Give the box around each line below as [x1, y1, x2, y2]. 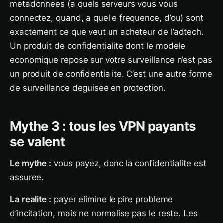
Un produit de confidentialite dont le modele [10, 41, 186, 51]
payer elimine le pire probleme [51, 194, 173, 204]
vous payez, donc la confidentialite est [51, 158, 206, 168]
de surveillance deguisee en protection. [10, 83, 166, 93]
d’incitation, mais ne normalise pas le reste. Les [10, 208, 198, 218]
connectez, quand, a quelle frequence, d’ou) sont [10, 13, 203, 23]
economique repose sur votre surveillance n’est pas [10, 55, 212, 65]
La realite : [10, 194, 51, 204]
